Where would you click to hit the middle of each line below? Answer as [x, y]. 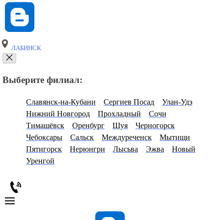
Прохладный [119, 114]
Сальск [82, 137]
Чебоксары [44, 137]
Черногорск [155, 125]
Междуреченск [127, 137]
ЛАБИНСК [26, 48]
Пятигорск [44, 149]
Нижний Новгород [58, 114]
